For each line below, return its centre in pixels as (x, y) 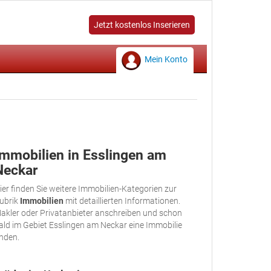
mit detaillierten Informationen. (122, 201)
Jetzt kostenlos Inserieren (142, 25)
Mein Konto (166, 59)
